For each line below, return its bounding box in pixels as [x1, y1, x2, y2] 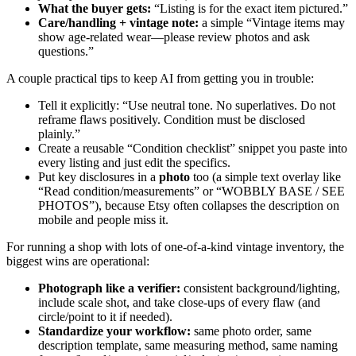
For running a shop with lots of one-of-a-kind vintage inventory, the [6, 239, 344, 253]
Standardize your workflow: [38, 323, 191, 338]
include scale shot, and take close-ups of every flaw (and [38, 295, 320, 309]
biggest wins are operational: [6, 253, 149, 268]
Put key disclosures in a [38, 169, 159, 184]
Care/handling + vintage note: [38, 15, 199, 29]
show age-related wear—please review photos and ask [38, 29, 310, 44]
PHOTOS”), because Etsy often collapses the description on [38, 198, 339, 212]
